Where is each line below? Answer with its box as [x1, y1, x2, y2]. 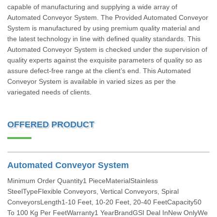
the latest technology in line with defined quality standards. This [7, 35, 201, 43]
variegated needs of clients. [7, 88, 92, 96]
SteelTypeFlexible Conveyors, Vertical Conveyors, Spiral [7, 187, 179, 195]
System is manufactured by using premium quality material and [7, 24, 200, 32]
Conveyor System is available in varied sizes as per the [7, 77, 176, 85]
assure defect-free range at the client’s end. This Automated [7, 67, 191, 75]
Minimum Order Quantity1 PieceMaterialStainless [7, 177, 158, 185]
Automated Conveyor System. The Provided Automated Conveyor [7, 14, 208, 21]
